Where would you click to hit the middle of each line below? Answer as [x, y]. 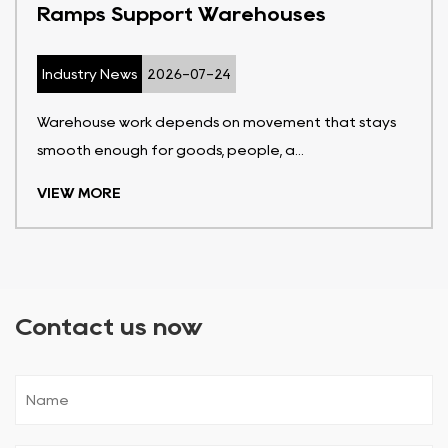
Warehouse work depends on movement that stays [216, 121]
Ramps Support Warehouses [181, 13]
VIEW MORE [79, 192]
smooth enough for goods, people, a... [170, 149]
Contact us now [109, 326]
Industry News [89, 73]
